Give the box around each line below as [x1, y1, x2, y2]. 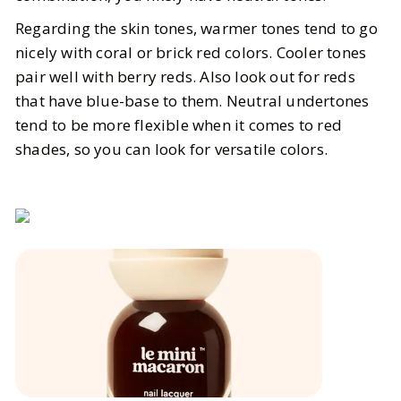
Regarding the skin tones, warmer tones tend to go [15, 18, 378, 38]
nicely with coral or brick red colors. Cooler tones [15, 42, 367, 63]
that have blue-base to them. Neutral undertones [15, 90, 370, 111]
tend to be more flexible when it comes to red [15, 115, 343, 135]
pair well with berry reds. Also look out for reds [15, 66, 355, 87]
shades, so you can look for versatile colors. [15, 139, 328, 159]
